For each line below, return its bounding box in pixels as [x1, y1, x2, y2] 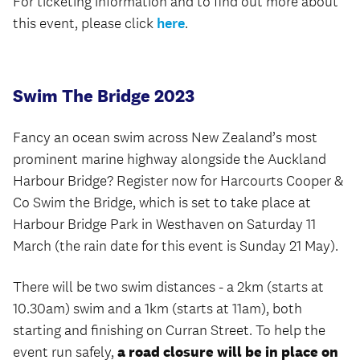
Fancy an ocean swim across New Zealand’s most [13, 129, 317, 146]
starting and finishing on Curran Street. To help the [13, 321, 325, 339]
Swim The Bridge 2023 [13, 84, 194, 107]
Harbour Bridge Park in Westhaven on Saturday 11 [13, 215, 316, 233]
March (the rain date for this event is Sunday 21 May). [13, 237, 338, 255]
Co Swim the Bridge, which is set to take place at [13, 194, 311, 211]
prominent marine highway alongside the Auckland [13, 150, 326, 168]
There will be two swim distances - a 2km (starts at [13, 278, 324, 296]
